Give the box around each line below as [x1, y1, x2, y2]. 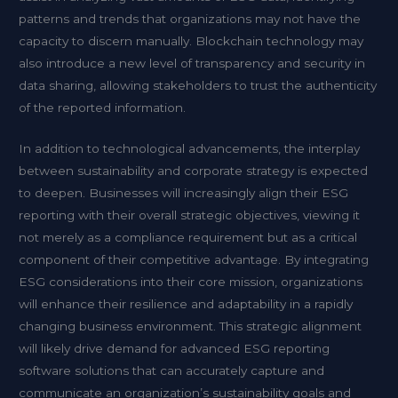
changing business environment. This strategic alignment [19, 319, 362, 334]
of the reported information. [19, 99, 187, 115]
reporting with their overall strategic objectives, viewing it [19, 208, 361, 223]
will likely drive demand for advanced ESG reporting [19, 341, 330, 356]
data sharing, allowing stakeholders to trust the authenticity [19, 77, 378, 92]
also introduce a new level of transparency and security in [19, 55, 366, 70]
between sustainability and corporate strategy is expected [19, 163, 369, 179]
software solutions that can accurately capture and [19, 363, 325, 378]
